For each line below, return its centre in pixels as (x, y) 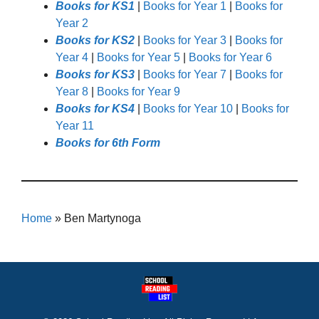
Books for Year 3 (185, 40)
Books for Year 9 (138, 91)
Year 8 (72, 91)
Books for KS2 (95, 40)
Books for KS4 (95, 108)
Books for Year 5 (138, 57)
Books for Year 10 (188, 108)
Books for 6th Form (108, 142)
